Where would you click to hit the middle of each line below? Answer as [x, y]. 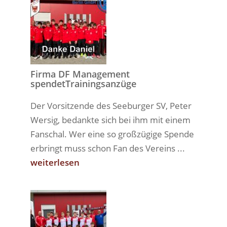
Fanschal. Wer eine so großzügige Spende [112, 134]
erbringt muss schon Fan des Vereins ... [107, 148]
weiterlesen [55, 162]
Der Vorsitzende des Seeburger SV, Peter [111, 106]
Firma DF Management [80, 74]
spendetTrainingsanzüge [83, 84]
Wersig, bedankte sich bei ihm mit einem [110, 120]
